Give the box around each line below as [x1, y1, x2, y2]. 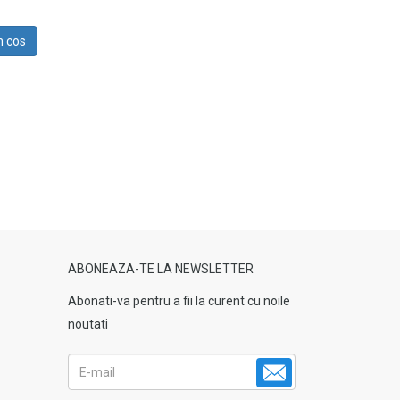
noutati [68, 317, 108, 331]
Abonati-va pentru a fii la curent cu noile [68, 294, 290, 308]
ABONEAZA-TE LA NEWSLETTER [68, 262, 254, 276]
